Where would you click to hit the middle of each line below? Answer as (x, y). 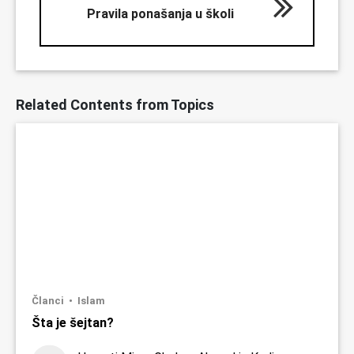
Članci (49, 301)
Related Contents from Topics (115, 105)
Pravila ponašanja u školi (160, 14)
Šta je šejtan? (73, 323)
